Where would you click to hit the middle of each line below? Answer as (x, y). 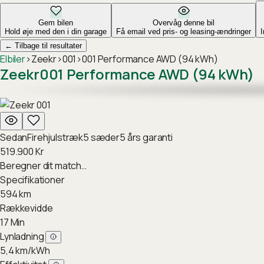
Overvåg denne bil (184, 23)
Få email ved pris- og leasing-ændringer (184, 32)
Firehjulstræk (55, 137)
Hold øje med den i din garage (56, 32)
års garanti (149, 137)
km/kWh (33, 250)
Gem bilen (56, 23)
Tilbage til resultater (47, 46)
